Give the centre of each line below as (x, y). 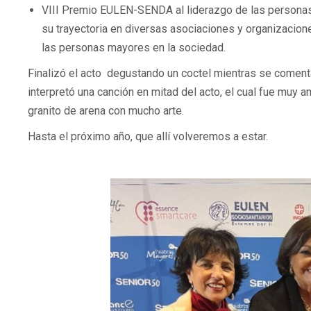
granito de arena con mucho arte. (106, 111)
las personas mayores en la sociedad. (134, 48)
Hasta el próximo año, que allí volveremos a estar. (148, 137)
